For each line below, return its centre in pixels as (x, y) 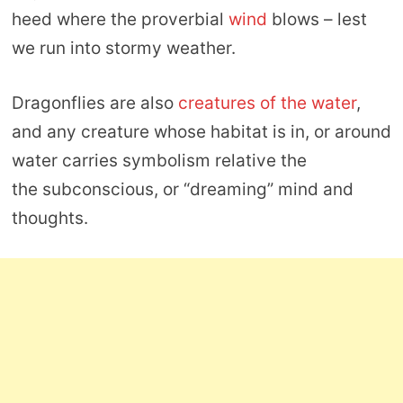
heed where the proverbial (120, 20)
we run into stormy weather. (123, 49)
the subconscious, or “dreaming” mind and (182, 189)
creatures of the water (267, 103)
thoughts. (49, 218)
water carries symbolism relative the (159, 160)
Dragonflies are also (94, 103)
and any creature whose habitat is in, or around (201, 131)
